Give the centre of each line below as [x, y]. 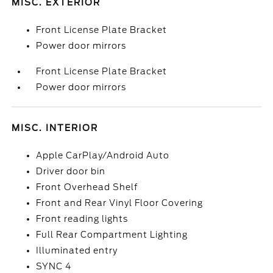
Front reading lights [82, 219]
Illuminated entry [77, 250]
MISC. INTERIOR [55, 128]
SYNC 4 [54, 266]
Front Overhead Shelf [87, 187]
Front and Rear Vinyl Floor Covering [120, 203]
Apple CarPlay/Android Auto [103, 155]
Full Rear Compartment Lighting [112, 235]
